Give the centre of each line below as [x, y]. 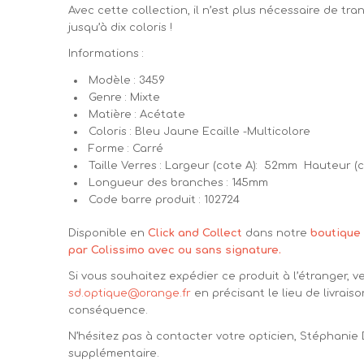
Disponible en [108, 233]
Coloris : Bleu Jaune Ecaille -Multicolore [200, 131]
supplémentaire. [114, 353]
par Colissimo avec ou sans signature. [175, 250]
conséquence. [108, 310]
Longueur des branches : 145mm [179, 182]
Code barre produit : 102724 [165, 199]
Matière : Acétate [137, 114]
